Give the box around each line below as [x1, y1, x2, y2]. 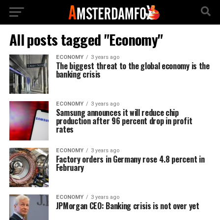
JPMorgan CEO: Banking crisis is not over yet [55, 200, 199, 212]
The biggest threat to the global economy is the [55, 60, 210, 72]
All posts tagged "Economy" [9, 29, 163, 50]
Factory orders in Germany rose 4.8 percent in [55, 153, 205, 165]
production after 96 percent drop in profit [55, 115, 192, 127]
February [55, 162, 84, 173]
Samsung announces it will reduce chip [55, 107, 179, 118]
